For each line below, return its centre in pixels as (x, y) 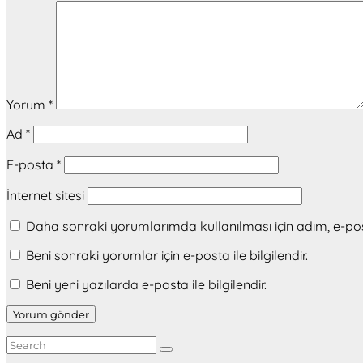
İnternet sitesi (45, 196)
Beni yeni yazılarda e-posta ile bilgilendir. (146, 285)
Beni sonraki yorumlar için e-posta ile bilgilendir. (167, 256)
